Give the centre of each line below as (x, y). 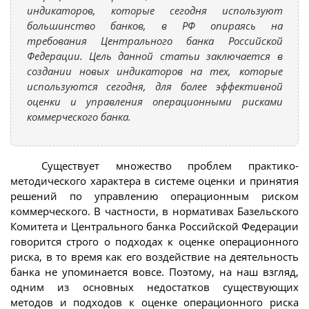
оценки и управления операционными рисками (154, 101)
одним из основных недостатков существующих (154, 287)
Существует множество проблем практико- (170, 165)
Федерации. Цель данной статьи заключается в (154, 56)
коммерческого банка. (79, 116)
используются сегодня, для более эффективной (154, 86)
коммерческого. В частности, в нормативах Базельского (154, 211)
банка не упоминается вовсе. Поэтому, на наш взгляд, (154, 271)
